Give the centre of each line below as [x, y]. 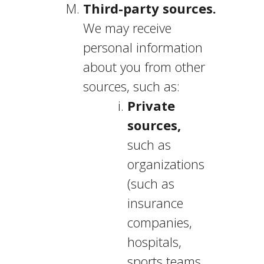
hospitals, [154, 242]
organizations [166, 164]
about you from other [144, 67]
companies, [159, 222]
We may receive [127, 28]
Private [151, 105]
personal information [143, 47]
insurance [155, 203]
